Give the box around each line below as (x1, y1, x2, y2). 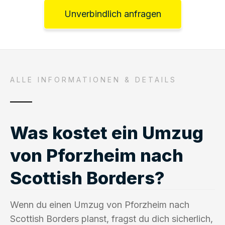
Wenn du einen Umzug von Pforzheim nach (10, 199, 189, 210)
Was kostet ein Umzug (10, 122, 203, 143)
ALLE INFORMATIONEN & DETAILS (10, 75, 177, 84)
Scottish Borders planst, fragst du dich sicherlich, (10, 213, 213, 224)
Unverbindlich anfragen (64, 8, 161, 19)
